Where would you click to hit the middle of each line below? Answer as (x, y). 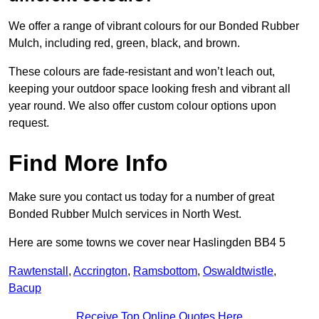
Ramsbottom (165, 271)
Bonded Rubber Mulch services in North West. (125, 214)
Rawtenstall (38, 271)
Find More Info (88, 163)
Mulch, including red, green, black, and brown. (124, 43)
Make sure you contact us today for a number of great (141, 197)
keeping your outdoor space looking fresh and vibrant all (150, 89)
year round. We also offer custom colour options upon (142, 106)
